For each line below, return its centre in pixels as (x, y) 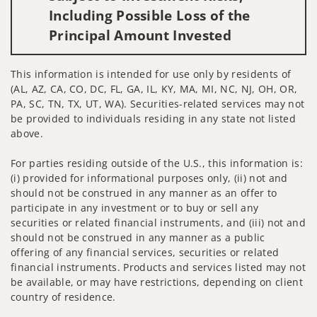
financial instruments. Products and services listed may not (158, 267)
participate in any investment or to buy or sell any (135, 207)
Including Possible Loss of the (150, 15)
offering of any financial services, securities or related (145, 252)
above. (27, 133)
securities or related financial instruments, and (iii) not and (158, 222)
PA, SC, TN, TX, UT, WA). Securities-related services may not (158, 103)
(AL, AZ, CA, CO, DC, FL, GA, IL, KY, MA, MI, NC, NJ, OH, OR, (154, 88)
